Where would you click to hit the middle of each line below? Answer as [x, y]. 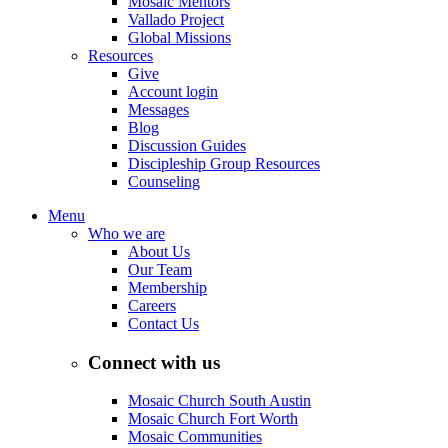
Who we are [126, 233]
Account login [173, 91]
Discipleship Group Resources [224, 163]
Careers [152, 305]
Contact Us [163, 323]
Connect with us [154, 362]
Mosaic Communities [195, 437]
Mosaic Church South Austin [219, 401]
